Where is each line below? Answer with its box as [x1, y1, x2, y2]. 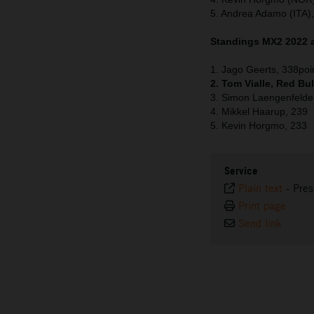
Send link [238, 217, 282, 231]
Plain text [238, 182, 282, 196]
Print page [238, 199, 286, 213]
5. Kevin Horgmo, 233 [210, 120, 307, 132]
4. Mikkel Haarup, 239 [210, 106, 308, 118]
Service [224, 164, 258, 178]
